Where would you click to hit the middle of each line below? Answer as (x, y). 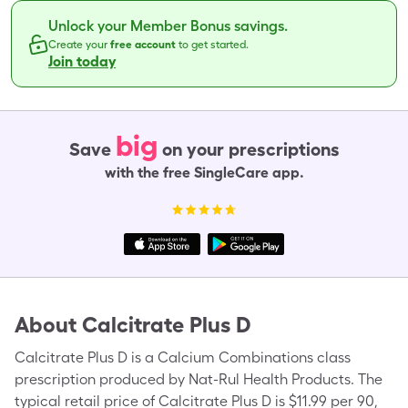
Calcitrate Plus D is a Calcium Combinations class (183, 357)
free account (144, 45)
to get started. (214, 45)
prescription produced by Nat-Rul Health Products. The (199, 379)
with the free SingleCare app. (204, 173)
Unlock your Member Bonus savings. (168, 26)
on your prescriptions (250, 149)
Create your (79, 45)
